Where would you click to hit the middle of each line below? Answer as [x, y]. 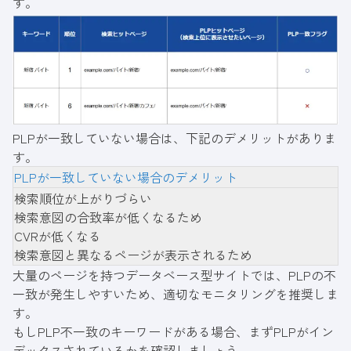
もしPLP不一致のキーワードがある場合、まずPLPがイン [173, 332]
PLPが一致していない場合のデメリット [126, 177]
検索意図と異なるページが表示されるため [133, 255]
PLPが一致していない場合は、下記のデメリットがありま [174, 138]
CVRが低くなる [58, 236]
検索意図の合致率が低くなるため [108, 217]
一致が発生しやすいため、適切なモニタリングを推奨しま [175, 294]
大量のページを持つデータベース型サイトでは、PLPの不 [174, 275]
